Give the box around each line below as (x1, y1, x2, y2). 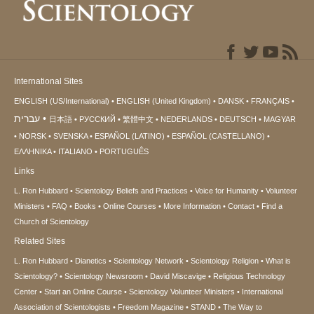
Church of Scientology (14, 217, 89, 226)
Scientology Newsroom (64, 272, 143, 281)
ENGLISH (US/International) (14, 97, 109, 106)
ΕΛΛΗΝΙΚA (14, 147, 51, 156)
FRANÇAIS (251, 97, 289, 106)
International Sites (14, 76, 83, 87)
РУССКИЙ (79, 115, 116, 124)
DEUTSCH (219, 115, 257, 124)
